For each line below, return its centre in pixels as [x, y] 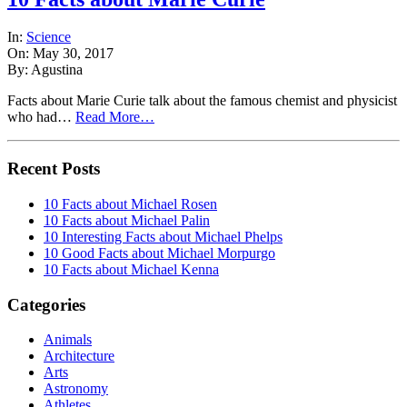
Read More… [115, 117]
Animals [68, 340]
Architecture [79, 356]
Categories [46, 304]
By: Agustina [45, 70]
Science [49, 37]
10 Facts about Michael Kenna [131, 269]
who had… [41, 117]
